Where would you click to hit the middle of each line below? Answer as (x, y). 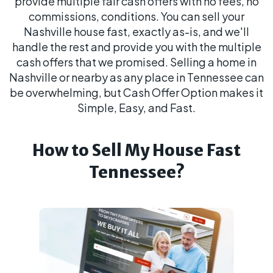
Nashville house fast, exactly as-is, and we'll (136, 31)
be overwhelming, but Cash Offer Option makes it (136, 92)
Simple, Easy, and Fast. (136, 108)
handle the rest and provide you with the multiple (136, 47)
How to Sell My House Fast (136, 150)
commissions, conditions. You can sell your (136, 16)
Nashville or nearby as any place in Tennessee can (136, 77)
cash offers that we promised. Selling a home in (136, 62)
